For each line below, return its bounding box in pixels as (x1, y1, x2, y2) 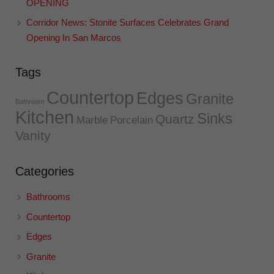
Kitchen (15, 107, 74, 128)
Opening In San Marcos (26, 32, 121, 43)
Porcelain (110, 114, 153, 127)
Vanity (15, 128, 51, 143)
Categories (15, 165, 74, 179)
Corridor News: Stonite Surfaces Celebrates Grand (26, 17, 229, 28)
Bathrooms (26, 191, 70, 202)
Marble (76, 114, 108, 127)
